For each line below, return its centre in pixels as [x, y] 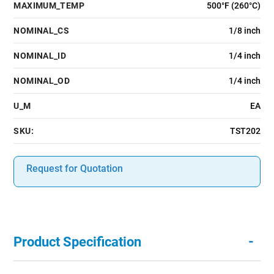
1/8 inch [244, 31]
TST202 [245, 131]
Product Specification [78, 242]
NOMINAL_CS [42, 31]
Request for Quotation [75, 169]
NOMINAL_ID [40, 56]
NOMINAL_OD [42, 81]
